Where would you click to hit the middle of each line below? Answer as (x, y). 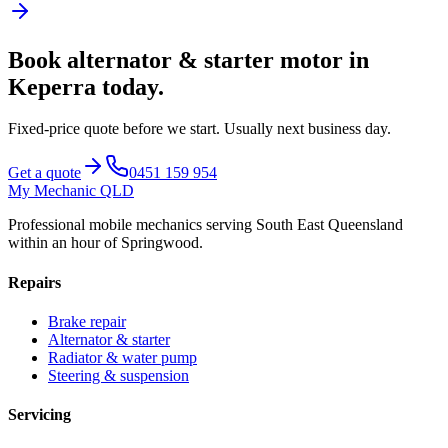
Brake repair (87, 321)
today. (130, 86)
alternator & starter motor (205, 59)
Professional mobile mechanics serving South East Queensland (205, 225)
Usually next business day (305, 129)
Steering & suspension (118, 375)
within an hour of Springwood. (105, 243)
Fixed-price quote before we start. (116, 129)
